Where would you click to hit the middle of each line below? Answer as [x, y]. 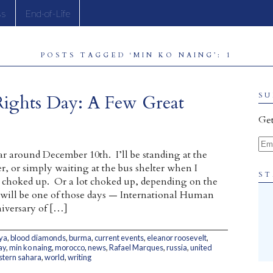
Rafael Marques [136, 247]
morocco [70, 247]
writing [80, 257]
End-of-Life [48, 13]
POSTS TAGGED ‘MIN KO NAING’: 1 [136, 55]
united [201, 247]
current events [119, 238]
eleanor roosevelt [177, 238]
